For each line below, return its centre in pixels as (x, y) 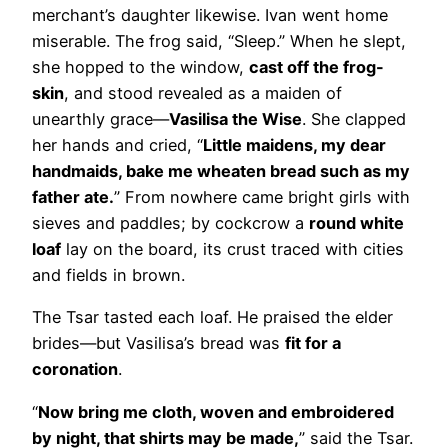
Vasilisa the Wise (235, 119)
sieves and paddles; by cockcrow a (170, 223)
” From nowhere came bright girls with (262, 197)
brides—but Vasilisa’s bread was (158, 343)
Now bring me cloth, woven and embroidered (216, 411)
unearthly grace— (100, 119)
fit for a (313, 343)
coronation (75, 369)
